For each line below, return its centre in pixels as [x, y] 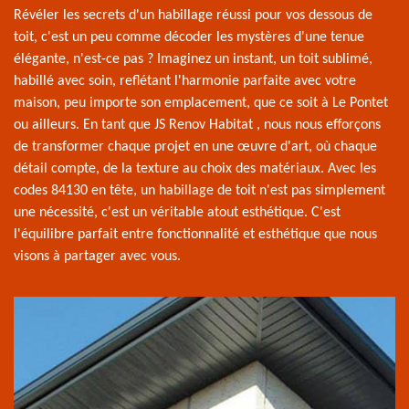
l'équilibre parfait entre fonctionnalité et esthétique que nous [195, 235]
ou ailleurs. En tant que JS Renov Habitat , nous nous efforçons [197, 126]
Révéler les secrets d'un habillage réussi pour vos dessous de [193, 16]
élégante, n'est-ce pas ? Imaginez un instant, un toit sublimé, [193, 60]
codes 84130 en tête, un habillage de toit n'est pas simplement [199, 191]
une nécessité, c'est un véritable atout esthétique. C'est [177, 213]
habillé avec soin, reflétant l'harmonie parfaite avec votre [185, 82]
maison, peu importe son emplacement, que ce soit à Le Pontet [201, 104]
